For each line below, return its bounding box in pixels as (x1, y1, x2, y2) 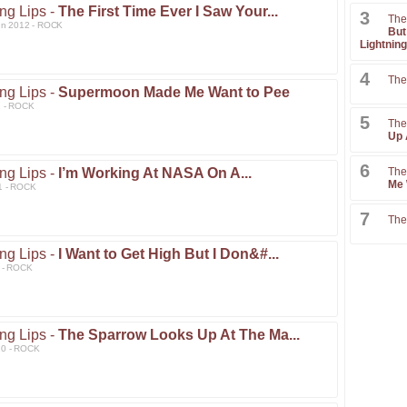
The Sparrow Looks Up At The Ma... (58, 327, 300, 342)
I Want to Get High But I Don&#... (58, 246, 279, 262)
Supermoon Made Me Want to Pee (58, 84, 290, 100)
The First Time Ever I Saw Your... (58, 4, 278, 19)
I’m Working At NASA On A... (58, 165, 252, 181)
